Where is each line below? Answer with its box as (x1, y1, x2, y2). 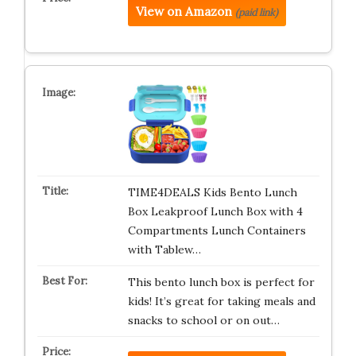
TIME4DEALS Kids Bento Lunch (127, 185, 297, 199)
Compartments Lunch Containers (127, 223, 306, 238)
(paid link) (234, 6, 278, 18)
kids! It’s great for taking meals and (127, 294, 315, 308)
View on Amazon (135, 4, 232, 19)
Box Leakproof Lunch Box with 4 (127, 204, 303, 219)
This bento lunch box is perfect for (127, 275, 315, 289)
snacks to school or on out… (127, 313, 280, 327)
